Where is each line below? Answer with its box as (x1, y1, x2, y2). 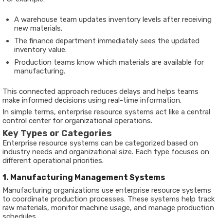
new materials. (14, 23, 62, 33)
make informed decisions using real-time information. (2, 95, 182, 105)
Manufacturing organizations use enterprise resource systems (2, 185, 211, 195)
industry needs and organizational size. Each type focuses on (2, 147, 209, 156)
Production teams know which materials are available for (14, 57, 204, 67)
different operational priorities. (2, 156, 104, 165)
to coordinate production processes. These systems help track (2, 194, 215, 203)
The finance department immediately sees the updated (14, 36, 200, 45)
